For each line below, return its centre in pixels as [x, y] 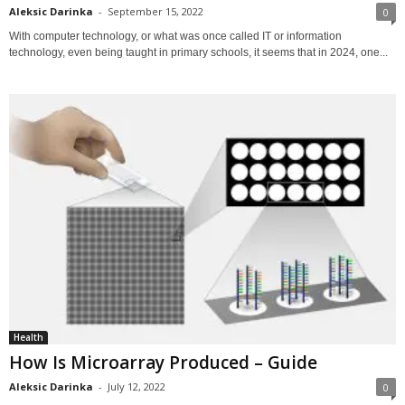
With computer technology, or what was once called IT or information [175, 37]
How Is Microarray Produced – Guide [163, 362]
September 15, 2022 [155, 12]
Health [28, 337]
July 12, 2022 [137, 386]
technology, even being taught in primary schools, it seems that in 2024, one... [198, 53]
